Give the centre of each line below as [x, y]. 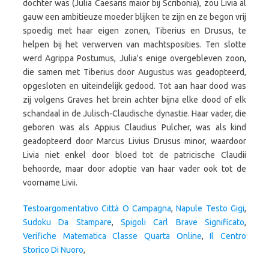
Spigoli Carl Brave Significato [183, 222]
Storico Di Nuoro [53, 250]
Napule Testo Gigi [210, 208]
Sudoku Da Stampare [67, 222]
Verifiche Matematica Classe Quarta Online [112, 236]
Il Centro [228, 236]
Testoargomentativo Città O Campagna [97, 208]
